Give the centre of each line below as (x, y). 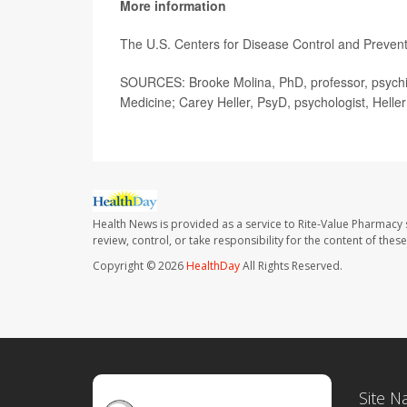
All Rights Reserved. (291, 266)
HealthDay (213, 266)
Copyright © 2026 (139, 266)
